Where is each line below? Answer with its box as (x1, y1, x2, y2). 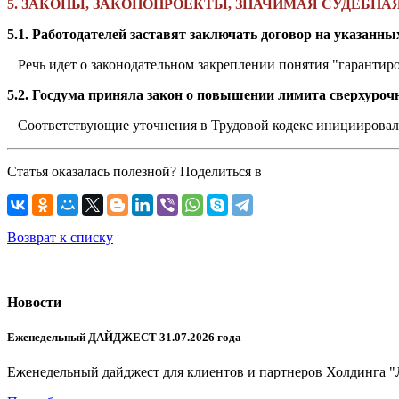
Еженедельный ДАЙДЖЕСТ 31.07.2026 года (7, 330, 241, 345)
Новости (7, 295, 61, 311)
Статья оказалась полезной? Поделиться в (7, 163, 262, 179)
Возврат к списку (7, 229, 113, 245)
